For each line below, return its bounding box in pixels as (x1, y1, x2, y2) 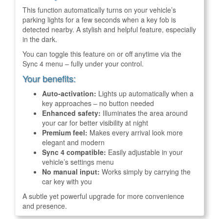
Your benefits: (22, 72, 76, 85)
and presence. (22, 201, 67, 211)
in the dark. (22, 34, 57, 44)
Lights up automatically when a (96, 88, 194, 98)
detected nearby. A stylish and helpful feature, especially (22, 24, 196, 34)
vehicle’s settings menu (42, 157, 114, 167)
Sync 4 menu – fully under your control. (22, 59, 144, 68)
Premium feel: (42, 128, 88, 137)
